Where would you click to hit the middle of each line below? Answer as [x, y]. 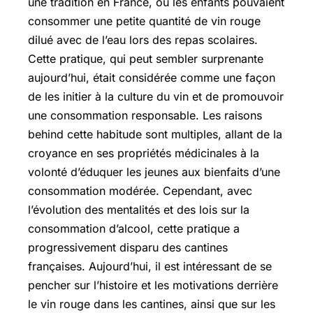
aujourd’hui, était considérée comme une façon [152, 77]
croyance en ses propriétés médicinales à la [144, 153]
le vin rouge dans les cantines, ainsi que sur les [152, 304]
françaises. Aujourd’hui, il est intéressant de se [150, 266]
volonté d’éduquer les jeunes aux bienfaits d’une [154, 172]
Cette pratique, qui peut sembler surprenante [146, 58]
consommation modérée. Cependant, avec [140, 190]
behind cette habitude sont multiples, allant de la [155, 134]
